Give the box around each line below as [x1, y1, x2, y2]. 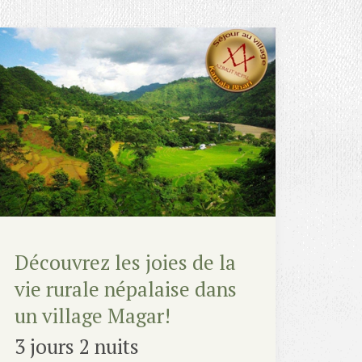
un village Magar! [14, 301, 170, 329]
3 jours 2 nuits [14, 332, 139, 360]
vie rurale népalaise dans [14, 275, 237, 302]
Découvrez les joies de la [14, 248, 236, 276]
